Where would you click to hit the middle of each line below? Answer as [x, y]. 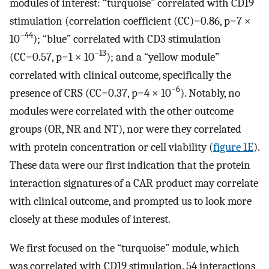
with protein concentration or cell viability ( [111, 147]
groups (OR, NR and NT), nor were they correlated [125, 129]
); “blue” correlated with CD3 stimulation [127, 39]
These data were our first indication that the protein [130, 165]
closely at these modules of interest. [90, 219]
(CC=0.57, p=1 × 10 [52, 57]
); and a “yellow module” [163, 57]
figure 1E [233, 147]
